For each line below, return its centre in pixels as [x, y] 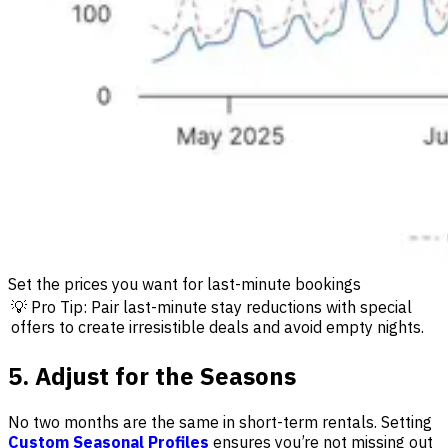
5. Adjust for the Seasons [152, 376]
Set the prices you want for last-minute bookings [184, 284]
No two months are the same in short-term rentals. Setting [220, 422]
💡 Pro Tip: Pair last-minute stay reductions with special [211, 307]
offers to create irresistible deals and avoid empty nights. [217, 327]
